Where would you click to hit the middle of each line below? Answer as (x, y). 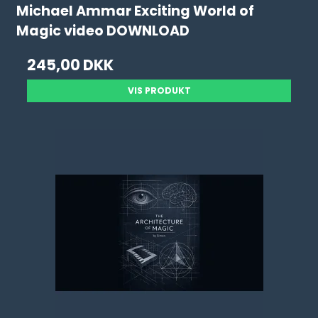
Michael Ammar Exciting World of (136, 11)
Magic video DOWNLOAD (103, 31)
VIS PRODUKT (159, 91)
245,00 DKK (71, 65)
